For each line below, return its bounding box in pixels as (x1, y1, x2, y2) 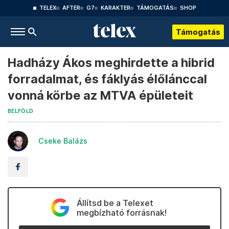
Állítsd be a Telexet (76, 198, 153, 208)
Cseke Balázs (38, 136, 87, 145)
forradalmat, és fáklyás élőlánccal (8, 72, 207, 86)
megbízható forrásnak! (76, 208, 167, 218)
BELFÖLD (8, 108, 34, 114)
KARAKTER (100, 5, 130, 11)
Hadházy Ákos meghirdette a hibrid (8, 55, 215, 70)
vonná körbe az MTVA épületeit (8, 88, 193, 103)
